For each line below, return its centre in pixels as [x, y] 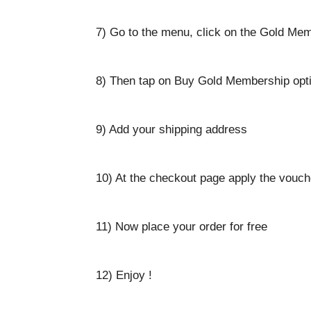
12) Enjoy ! [124, 275]
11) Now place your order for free [182, 227]
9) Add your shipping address [171, 129]
